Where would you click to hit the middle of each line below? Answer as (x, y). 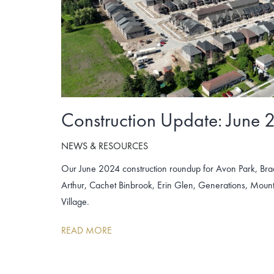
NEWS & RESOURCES (105, 146)
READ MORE (87, 230)
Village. (75, 201)
